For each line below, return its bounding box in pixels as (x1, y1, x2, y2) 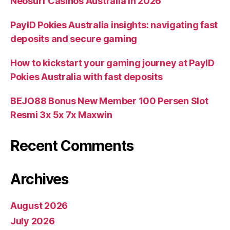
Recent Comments (10, 137, 133, 155)
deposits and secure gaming (10, 33, 137, 45)
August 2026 (10, 200, 68, 212)
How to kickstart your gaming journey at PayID (10, 57, 215, 69)
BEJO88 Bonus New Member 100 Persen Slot (10, 95, 208, 107)
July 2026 (10, 216, 55, 227)
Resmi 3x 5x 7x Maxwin (10, 109, 112, 121)
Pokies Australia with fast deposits (10, 71, 163, 83)
